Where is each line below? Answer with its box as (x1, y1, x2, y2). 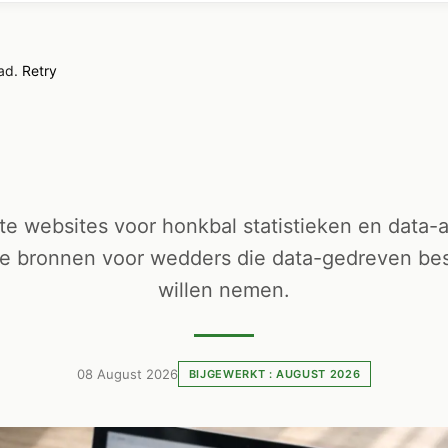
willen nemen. (158, 278, 290, 302)
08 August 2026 (76, 366, 178, 382)
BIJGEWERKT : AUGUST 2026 (188, 367, 361, 381)
